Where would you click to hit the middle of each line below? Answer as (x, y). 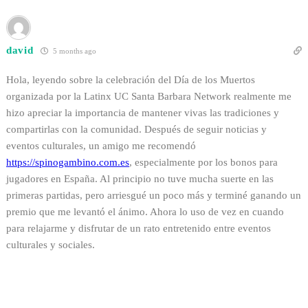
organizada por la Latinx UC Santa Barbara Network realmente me (149, 97)
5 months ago (73, 51)
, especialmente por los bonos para (203, 163)
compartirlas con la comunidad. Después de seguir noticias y (136, 130)
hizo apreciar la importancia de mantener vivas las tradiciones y (143, 113)
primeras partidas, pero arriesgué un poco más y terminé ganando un (154, 196)
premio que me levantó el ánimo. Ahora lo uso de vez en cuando (145, 212)
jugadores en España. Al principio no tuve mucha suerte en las (140, 179)
